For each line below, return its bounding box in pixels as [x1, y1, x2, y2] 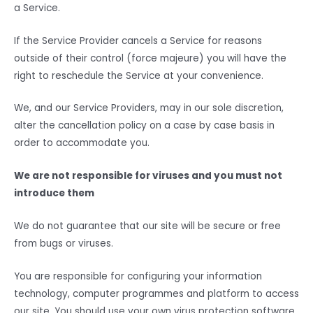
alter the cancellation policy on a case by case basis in [14, 119, 275, 133]
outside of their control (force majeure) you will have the [14, 51, 286, 65]
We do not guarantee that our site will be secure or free [14, 219, 281, 233]
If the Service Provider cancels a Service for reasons [14, 34, 262, 48]
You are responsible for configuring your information [14, 270, 262, 284]
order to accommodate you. [14, 136, 150, 150]
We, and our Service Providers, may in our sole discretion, [14, 101, 284, 115]
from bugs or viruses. [14, 237, 113, 251]
